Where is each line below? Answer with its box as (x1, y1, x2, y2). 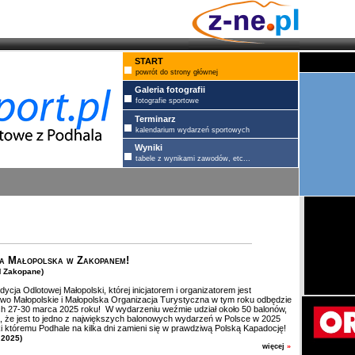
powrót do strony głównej (136, 68, 218, 76)
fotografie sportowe (136, 97, 199, 105)
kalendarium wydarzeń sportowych (136, 126, 250, 134)
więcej (262, 342, 287, 350)
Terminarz (135, 114, 176, 124)
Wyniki (135, 143, 162, 152)
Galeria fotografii (135, 85, 205, 94)
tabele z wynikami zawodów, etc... (136, 155, 250, 162)
